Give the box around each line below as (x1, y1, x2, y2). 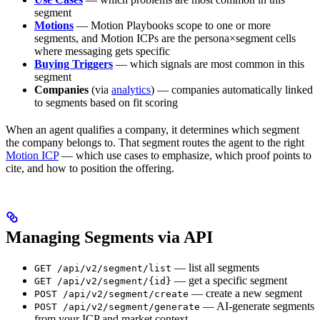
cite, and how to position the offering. (6, 162, 174, 175)
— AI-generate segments (200, 300, 314, 313)
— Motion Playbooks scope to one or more (74, 19, 271, 32)
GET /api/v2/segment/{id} (34, 276, 171, 287)
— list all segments (171, 261, 259, 274)
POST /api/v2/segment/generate (34, 301, 200, 313)
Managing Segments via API (6, 228, 213, 247)
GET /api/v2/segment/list (34, 263, 171, 274)
